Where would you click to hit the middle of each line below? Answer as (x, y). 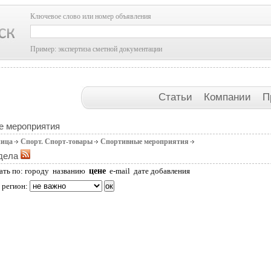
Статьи (177, 97)
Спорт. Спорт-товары (57, 142)
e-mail (120, 171)
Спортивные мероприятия (145, 142)
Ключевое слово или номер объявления (91, 16)
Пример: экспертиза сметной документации (96, 49)
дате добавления (162, 171)
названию (69, 171)
